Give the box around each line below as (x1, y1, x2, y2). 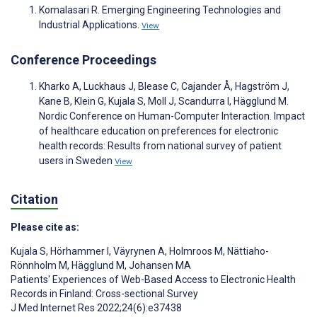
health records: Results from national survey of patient (39, 140, 282, 152)
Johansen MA (127, 259, 191, 271)
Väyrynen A (111, 245, 165, 257)
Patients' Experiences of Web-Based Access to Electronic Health (11, 273, 296, 285)
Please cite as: (11, 221, 79, 233)
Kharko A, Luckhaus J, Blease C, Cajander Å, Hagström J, (39, 81, 289, 93)
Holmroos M (167, 245, 223, 257)
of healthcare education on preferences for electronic (39, 125, 278, 137)
